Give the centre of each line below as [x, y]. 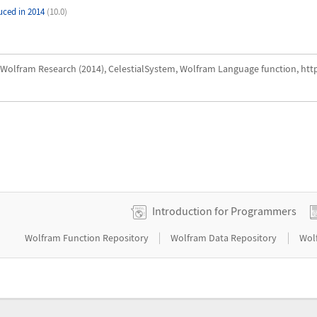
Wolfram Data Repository [225, 237]
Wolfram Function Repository [87, 237]
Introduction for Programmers [224, 211]
